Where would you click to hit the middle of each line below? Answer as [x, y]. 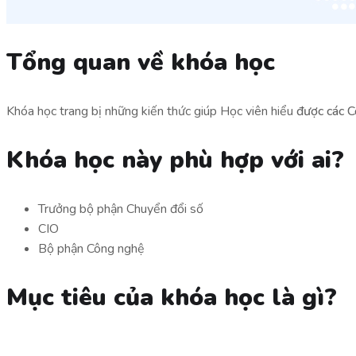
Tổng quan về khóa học [141, 63]
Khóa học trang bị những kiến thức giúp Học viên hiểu [151, 111]
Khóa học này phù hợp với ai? [175, 160]
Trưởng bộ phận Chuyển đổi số [121, 209]
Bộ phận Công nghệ [91, 248]
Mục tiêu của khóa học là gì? [172, 297]
